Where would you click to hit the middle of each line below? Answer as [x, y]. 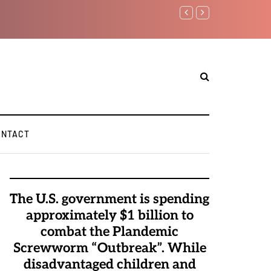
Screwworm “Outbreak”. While [109, 248]
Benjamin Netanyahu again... [118, 13]
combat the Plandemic [109, 232]
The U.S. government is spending [109, 199]
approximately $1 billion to [109, 215]
